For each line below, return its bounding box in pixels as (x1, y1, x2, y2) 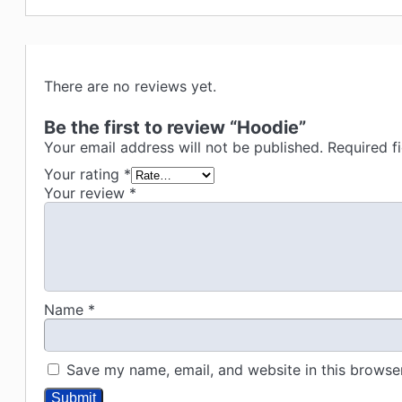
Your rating (44, 165, 124, 184)
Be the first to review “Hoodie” (44, 117, 306, 139)
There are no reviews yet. (44, 77, 216, 96)
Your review (44, 184, 129, 203)
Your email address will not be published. (44, 138, 323, 157)
